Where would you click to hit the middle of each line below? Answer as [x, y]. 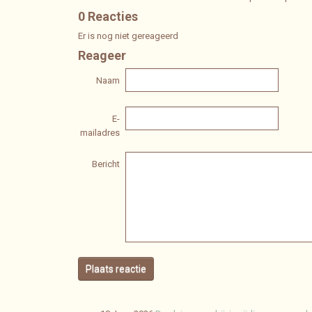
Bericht [106, 164]
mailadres [100, 133]
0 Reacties [108, 16]
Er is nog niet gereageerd [128, 36]
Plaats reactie [116, 269]
